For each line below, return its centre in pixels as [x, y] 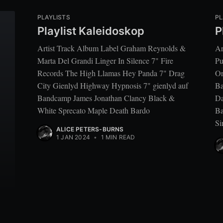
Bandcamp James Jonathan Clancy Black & [106, 98]
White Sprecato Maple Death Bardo [94, 110]
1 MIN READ [117, 137]
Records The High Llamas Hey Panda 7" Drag [111, 73]
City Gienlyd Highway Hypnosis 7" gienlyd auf [113, 85]
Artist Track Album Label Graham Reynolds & [111, 48]
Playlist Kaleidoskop [91, 31]
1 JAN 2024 [73, 137]
